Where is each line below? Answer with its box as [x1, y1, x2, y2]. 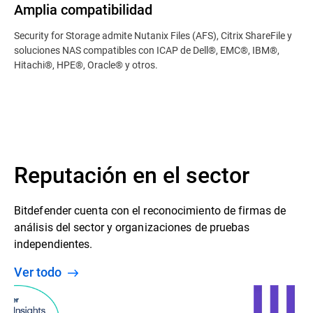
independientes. [14, 236, 93, 251]
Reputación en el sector [14, 159, 249, 189]
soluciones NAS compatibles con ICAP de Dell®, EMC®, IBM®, [14, 43, 279, 57]
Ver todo [22, 263, 64, 280]
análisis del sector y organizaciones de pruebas [14, 219, 250, 234]
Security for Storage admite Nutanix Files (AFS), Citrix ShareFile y [14, 29, 292, 42]
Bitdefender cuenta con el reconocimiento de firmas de [14, 203, 286, 217]
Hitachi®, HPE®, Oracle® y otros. [14, 58, 158, 71]
